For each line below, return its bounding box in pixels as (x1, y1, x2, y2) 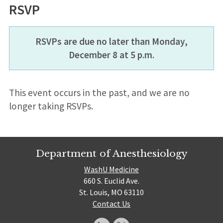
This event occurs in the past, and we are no (8, 86, 190, 99)
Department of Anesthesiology (35, 147, 188, 159)
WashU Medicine (84, 164, 139, 175)
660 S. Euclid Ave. (84, 176, 139, 186)
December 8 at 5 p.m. (69, 48, 154, 61)
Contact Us (93, 199, 130, 209)
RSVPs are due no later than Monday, (35, 35, 188, 47)
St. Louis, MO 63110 (79, 187, 144, 198)
